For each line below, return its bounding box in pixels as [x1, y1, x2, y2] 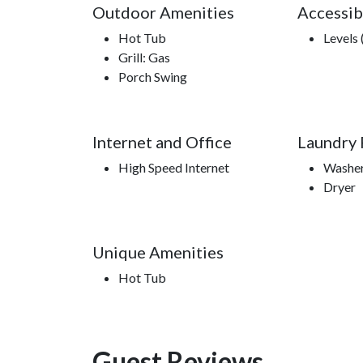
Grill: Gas [118, 49, 170, 66]
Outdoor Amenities [92, 2, 234, 23]
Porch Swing [118, 69, 187, 85]
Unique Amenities [92, 242, 224, 263]
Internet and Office [92, 132, 232, 152]
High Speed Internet [118, 160, 229, 176]
